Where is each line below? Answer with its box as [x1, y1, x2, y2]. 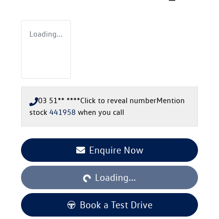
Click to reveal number [80, 96, 156, 106]
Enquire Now [88, 144, 143, 156]
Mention [156, 96, 185, 106]
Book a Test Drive [79, 199, 153, 211]
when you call [78, 108, 124, 117]
